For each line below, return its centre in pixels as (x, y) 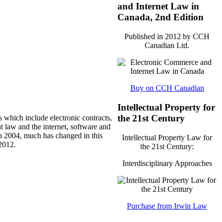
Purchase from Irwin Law (167, 206)
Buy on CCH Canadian (167, 88)
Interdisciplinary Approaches (167, 163)
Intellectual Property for (166, 107)
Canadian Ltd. (167, 46)
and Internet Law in (158, 6)
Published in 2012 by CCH (167, 37)
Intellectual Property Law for (167, 137)
